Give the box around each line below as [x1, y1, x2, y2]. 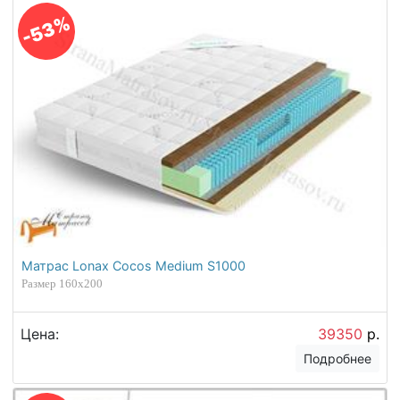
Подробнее [304, 350, 372, 366]
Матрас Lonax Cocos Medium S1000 [21, 258, 246, 274]
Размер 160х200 [21, 277, 104, 291]
